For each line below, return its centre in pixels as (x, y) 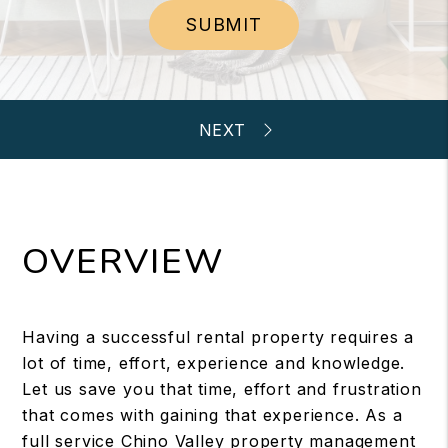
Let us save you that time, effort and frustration (222, 389)
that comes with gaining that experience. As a (212, 415)
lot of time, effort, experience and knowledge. (214, 363)
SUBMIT (224, 24)
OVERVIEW (123, 261)
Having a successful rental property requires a (218, 337)
